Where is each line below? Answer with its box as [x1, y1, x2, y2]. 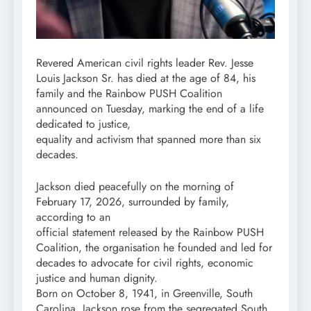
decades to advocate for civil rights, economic [36, 255, 253, 271]
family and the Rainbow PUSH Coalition [36, 85, 222, 102]
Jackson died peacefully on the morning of [36, 178, 234, 195]
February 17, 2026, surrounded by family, [36, 194, 229, 210]
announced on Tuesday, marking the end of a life [36, 101, 264, 117]
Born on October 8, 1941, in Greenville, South [36, 285, 253, 302]
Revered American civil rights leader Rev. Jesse [36, 55, 253, 72]
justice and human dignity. [36, 270, 158, 287]
